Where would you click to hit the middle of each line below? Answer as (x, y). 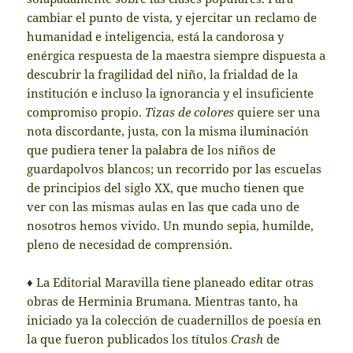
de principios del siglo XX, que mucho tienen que (166, 187)
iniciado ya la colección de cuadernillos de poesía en (175, 320)
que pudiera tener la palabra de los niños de (152, 149)
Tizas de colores (190, 111)
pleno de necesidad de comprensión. (130, 244)
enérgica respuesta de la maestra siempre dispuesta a (176, 55)
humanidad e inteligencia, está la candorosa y (156, 36)
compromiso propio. (86, 111)
